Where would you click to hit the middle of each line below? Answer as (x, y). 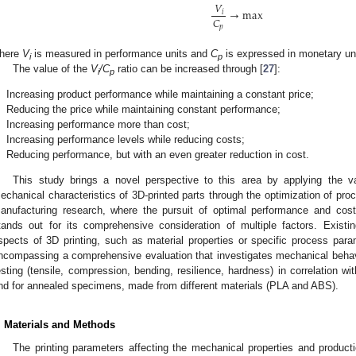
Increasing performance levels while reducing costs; (126, 140)
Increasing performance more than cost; (98, 125)
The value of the (52, 68)
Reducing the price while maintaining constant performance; (143, 110)
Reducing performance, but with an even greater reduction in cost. (158, 155)
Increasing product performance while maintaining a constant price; (160, 95)
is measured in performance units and (121, 53)
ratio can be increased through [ (189, 68)
